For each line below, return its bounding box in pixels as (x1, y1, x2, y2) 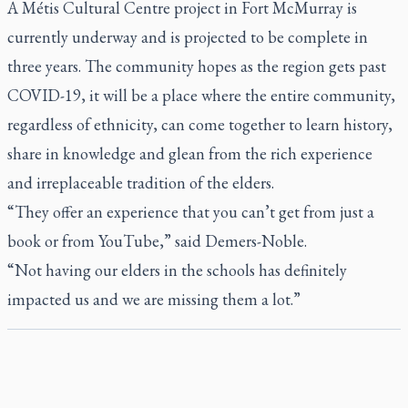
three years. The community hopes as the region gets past (7, 56, 386, 76)
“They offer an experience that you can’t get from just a (7, 201, 374, 222)
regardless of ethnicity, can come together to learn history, (7, 114, 393, 135)
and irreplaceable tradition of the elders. (7, 172, 278, 193)
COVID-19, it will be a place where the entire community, (7, 85, 395, 106)
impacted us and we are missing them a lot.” (7, 289, 301, 310)
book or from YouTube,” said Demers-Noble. (7, 230, 307, 251)
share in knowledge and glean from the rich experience (7, 143, 372, 164)
